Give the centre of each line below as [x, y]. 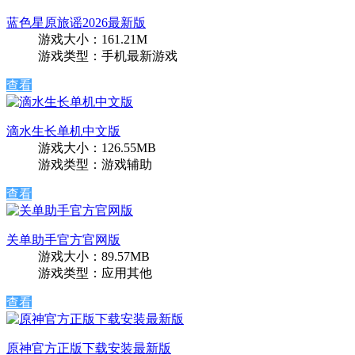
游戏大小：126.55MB [97, 148]
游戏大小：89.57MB [94, 257]
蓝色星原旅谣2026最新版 [76, 23]
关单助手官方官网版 [63, 240]
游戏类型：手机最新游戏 [108, 56]
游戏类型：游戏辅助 [95, 165]
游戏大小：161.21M [93, 40]
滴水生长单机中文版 [63, 132]
